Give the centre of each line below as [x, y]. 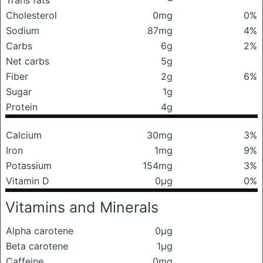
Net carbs [28, 61]
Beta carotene [37, 246]
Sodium [23, 31]
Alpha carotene [40, 231]
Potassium [29, 166]
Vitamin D [28, 181]
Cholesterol [31, 15]
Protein [22, 107]
